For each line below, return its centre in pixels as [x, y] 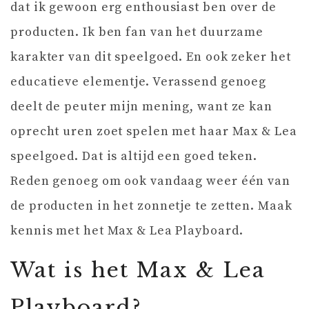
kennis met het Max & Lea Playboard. [127, 231]
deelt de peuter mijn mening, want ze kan [141, 107]
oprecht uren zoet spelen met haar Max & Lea [154, 132]
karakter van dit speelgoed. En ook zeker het [151, 57]
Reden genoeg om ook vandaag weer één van [150, 181]
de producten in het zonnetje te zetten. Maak [151, 206]
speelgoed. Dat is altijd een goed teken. [134, 157]
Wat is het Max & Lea [138, 270]
